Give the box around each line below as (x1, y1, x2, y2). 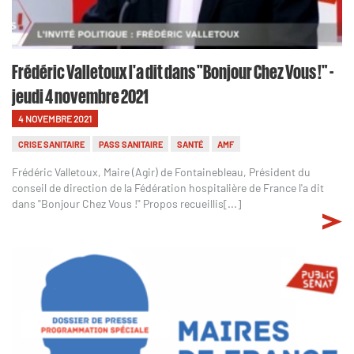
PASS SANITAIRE (98, 138, 163, 149)
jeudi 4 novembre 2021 (12, 85, 149, 106)
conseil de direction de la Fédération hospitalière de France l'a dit (12, 181, 324, 195)
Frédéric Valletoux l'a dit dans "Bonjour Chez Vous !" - (12, 60, 333, 81)
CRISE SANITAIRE (17, 138, 85, 149)
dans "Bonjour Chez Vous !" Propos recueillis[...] (12, 197, 241, 211)
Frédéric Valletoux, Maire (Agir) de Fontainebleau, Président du (12, 165, 311, 179)
